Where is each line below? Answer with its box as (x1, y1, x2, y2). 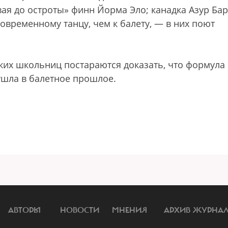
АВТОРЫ (8, 205, 41, 215)
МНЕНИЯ (112, 205, 147, 215)
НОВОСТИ (60, 205, 99, 215)
